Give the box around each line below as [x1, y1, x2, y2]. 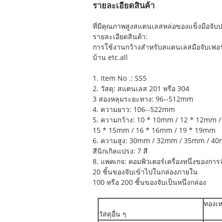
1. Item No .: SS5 [93, 74, 147, 83]
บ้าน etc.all [93, 54, 128, 62]
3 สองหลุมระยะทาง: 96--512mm [93, 95, 193, 104]
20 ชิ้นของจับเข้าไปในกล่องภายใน [93, 168, 198, 176]
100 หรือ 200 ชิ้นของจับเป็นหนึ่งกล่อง [93, 178, 206, 187]
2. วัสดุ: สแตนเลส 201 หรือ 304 [93, 85, 189, 93]
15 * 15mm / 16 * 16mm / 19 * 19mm [93, 126, 216, 135]
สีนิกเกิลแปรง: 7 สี [93, 147, 148, 156]
